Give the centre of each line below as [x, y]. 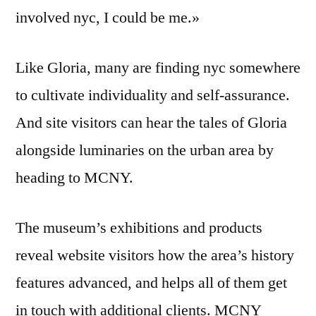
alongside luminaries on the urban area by [145, 151]
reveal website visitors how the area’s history [155, 256]
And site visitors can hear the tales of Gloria [151, 123]
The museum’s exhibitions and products [139, 228]
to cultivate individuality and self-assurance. [153, 96]
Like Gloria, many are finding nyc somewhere [158, 68]
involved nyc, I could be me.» [108, 18]
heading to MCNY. [74, 178]
